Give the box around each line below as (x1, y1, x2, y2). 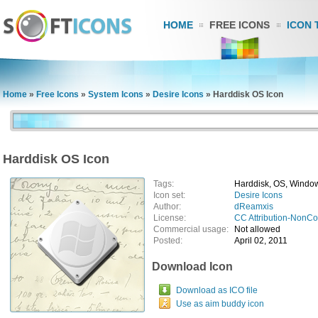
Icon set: (153, 190, 185, 200)
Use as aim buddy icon (176, 299, 264, 309)
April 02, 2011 (234, 236, 287, 246)
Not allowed (234, 224, 280, 234)
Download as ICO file (176, 285, 258, 295)
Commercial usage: (153, 224, 233, 234)
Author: (153, 202, 181, 212)
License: (153, 213, 186, 223)
